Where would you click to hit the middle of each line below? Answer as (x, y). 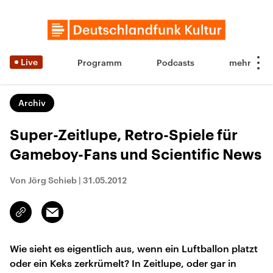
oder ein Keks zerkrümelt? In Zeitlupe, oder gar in (123, 263)
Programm (100, 62)
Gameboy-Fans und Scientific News (136, 155)
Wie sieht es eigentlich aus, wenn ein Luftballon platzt (134, 248)
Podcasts (175, 62)
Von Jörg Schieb (43, 180)
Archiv (32, 103)
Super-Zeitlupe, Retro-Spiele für (124, 135)
